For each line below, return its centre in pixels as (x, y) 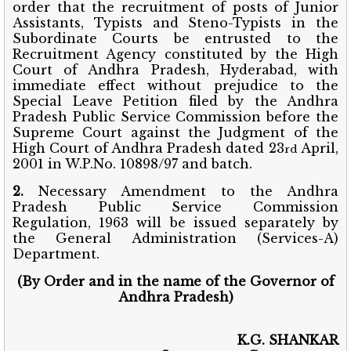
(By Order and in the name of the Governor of (175, 281)
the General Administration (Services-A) (175, 238)
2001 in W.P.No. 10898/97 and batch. (132, 163)
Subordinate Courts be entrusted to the (175, 38)
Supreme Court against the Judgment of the (175, 132)
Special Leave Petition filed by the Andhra (175, 101)
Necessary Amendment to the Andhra (181, 191)
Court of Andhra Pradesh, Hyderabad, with (175, 69)
